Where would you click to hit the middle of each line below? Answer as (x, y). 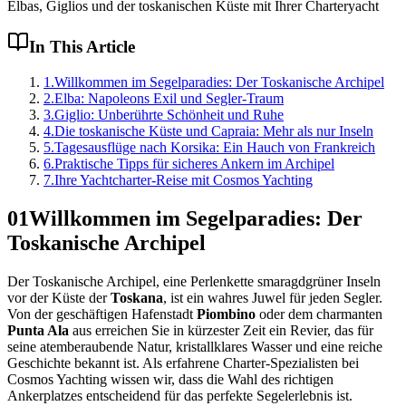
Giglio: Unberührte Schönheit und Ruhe (169, 114)
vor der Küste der (59, 297)
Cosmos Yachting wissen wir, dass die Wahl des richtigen (170, 379)
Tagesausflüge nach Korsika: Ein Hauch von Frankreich (215, 147)
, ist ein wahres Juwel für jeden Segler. (273, 297)
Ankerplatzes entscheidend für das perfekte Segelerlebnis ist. (180, 395)
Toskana (137, 297)
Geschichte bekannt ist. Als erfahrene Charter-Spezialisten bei (183, 362)
